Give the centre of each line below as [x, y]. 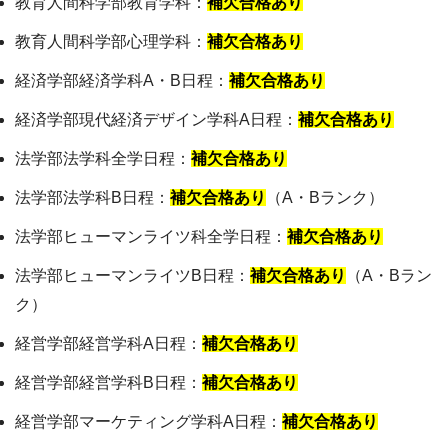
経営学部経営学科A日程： [108, 343]
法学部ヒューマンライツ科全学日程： [151, 236]
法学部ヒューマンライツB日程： [132, 275]
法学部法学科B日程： [92, 197]
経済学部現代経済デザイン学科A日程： [156, 119]
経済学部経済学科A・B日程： [122, 80]
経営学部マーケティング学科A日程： [148, 421]
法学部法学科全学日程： [103, 158]
